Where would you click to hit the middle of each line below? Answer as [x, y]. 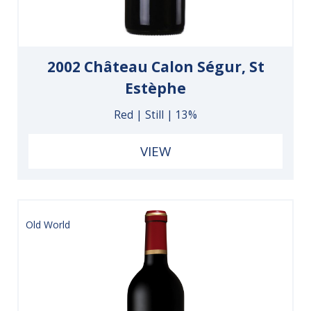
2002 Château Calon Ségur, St [155, 66]
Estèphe [155, 88]
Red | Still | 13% [155, 115]
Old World [48, 224]
